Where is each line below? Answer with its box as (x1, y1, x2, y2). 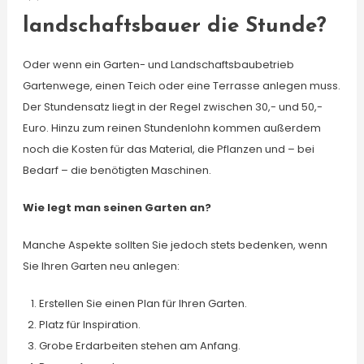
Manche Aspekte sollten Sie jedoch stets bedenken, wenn (22, 237, 327, 253)
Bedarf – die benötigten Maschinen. (22, 162, 211, 178)
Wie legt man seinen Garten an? (22, 200, 211, 215)
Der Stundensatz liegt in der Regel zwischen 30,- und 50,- (22, 99, 323, 115)
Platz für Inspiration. (38, 317, 141, 332)
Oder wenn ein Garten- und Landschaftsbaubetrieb (22, 57, 294, 72)
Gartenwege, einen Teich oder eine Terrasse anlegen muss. (22, 78, 340, 93)
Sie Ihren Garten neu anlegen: (22, 258, 180, 274)
